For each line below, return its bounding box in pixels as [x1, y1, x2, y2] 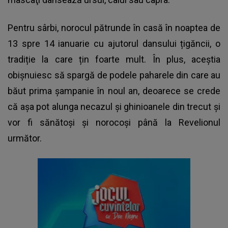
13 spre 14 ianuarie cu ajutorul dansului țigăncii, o [8, 38, 220, 49]
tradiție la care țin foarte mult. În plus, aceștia [8, 53, 220, 65]
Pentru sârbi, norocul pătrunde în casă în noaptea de [8, 22, 220, 33]
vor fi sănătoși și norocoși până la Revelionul [8, 117, 220, 128]
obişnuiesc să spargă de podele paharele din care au [8, 69, 220, 80]
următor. [8, 132, 42, 144]
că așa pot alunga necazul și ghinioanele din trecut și [8, 101, 220, 112]
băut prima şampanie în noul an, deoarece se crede [8, 85, 220, 96]
